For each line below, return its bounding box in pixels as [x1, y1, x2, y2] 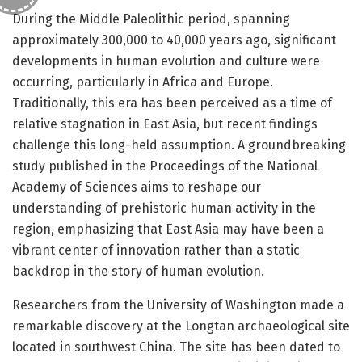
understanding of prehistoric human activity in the [12, 200, 316, 216]
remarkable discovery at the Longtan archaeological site [12, 318, 350, 334]
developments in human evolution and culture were [12, 53, 320, 69]
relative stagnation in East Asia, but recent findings [12, 116, 318, 132]
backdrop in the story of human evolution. [12, 263, 264, 279]
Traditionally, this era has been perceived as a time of [12, 95, 332, 111]
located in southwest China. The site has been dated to [12, 339, 340, 355]
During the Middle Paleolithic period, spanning [12, 11, 290, 27]
